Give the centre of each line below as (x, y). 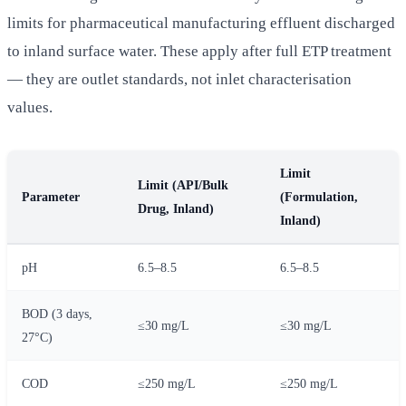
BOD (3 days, (57, 313)
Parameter (51, 196)
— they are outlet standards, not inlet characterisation (179, 79)
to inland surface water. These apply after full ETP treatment (199, 51)
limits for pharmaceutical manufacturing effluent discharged (201, 23)
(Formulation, (319, 196)
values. (30, 107)
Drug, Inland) (176, 208)
